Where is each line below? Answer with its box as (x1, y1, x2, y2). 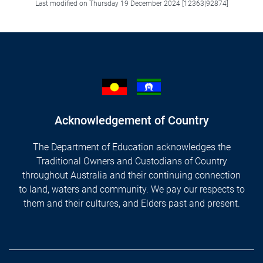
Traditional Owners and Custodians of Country (36, 155, 227, 167)
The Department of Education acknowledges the (32, 141, 231, 153)
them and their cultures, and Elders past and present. (23, 197, 240, 209)
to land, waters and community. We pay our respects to (18, 183, 245, 195)
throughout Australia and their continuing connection (22, 169, 241, 181)
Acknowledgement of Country (54, 113, 209, 127)
